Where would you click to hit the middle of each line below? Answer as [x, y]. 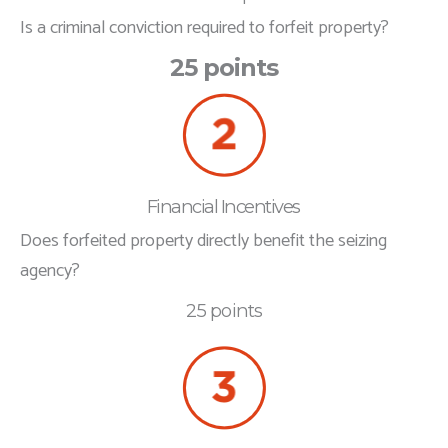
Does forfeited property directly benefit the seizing [203, 240]
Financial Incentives [223, 206]
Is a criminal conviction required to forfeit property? [204, 27]
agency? [50, 270]
